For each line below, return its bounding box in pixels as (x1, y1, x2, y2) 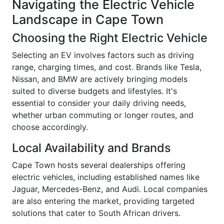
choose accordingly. (12, 122, 88, 132)
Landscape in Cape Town (12, 12, 163, 27)
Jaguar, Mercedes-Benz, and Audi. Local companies (12, 184, 207, 194)
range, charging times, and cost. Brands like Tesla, (12, 62, 201, 72)
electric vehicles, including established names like (12, 172, 199, 182)
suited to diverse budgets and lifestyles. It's (12, 86, 177, 96)
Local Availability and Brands (12, 140, 171, 155)
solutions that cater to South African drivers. (12, 208, 180, 218)
